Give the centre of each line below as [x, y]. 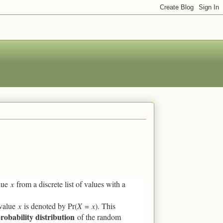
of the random [98, 217]
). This [105, 206]
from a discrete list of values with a [70, 184]
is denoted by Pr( [49, 206]
